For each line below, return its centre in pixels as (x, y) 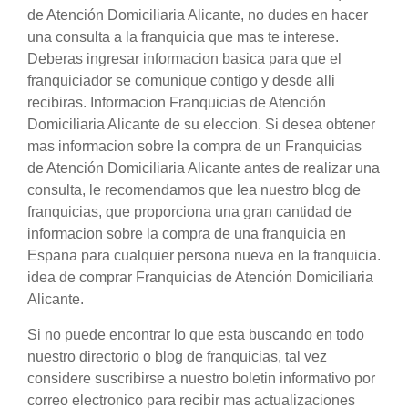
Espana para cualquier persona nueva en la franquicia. (204, 256)
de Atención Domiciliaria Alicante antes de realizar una (204, 168)
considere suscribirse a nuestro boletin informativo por (201, 379)
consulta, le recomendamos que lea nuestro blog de (194, 190)
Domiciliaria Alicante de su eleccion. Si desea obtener (201, 125)
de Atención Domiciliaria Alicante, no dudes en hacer (198, 15)
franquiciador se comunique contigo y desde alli (181, 81)
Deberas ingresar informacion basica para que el (184, 59)
